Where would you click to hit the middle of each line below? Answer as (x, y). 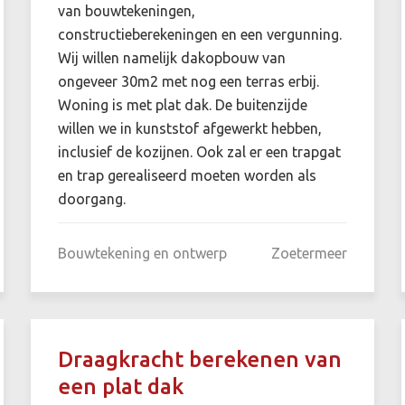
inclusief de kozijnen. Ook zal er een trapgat (199, 151)
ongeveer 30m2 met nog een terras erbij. (188, 81)
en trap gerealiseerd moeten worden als (187, 175)
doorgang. (91, 198)
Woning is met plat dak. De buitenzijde (182, 104)
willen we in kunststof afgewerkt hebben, (189, 128)
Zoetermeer (309, 253)
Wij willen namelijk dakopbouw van (171, 57)
